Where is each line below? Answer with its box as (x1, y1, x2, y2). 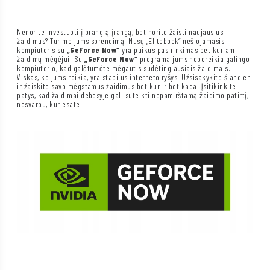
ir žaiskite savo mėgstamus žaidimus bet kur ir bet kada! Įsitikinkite (17, 81, 236, 92)
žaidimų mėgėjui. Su (17, 54, 85, 64)
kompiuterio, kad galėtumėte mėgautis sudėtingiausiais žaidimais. (17, 63, 231, 74)
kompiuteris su (17, 45, 67, 55)
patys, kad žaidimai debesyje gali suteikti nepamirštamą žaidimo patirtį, (17, 90, 248, 101)
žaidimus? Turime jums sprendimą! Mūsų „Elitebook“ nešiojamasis (17, 36, 225, 46)
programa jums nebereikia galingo (137, 54, 250, 64)
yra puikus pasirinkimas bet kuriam (119, 45, 235, 55)
